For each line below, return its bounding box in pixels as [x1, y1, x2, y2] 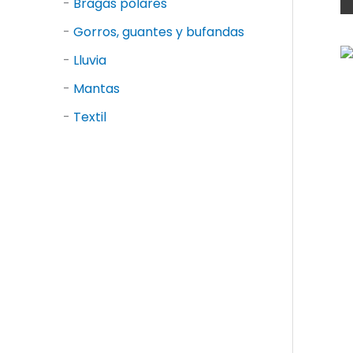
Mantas [73, 79, 120, 98]
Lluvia [73, 50, 106, 69]
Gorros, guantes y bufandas [73, 22, 244, 41]
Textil [73, 107, 106, 126]
